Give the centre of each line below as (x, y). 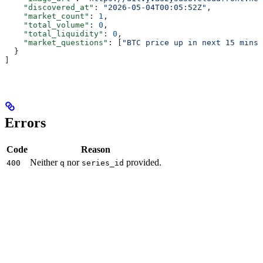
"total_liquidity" (54, 33)
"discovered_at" (49, 7)
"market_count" (47, 16)
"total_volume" (47, 25)
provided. (143, 163)
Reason (96, 150)
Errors (25, 123)
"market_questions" (56, 42)
